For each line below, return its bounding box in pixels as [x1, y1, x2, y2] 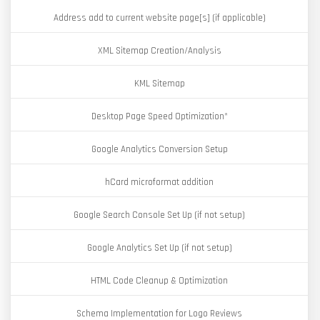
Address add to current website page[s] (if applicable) [53, 12, 266, 24]
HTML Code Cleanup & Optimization [91, 275, 228, 286]
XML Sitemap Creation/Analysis [97, 45, 221, 56]
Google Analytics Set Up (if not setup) [86, 242, 232, 254]
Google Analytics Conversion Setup [91, 144, 228, 155]
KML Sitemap [134, 78, 185, 89]
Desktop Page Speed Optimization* [91, 111, 228, 122]
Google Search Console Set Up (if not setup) [74, 209, 245, 221]
